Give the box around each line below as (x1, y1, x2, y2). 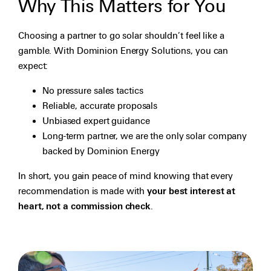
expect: (18, 60, 48, 72)
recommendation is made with (18, 186, 148, 197)
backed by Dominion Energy (42, 146, 160, 157)
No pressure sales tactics (42, 85, 143, 97)
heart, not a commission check (18, 201, 151, 212)
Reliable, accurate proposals (42, 100, 158, 112)
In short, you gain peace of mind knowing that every (18, 171, 233, 182)
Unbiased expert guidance (42, 116, 150, 127)
